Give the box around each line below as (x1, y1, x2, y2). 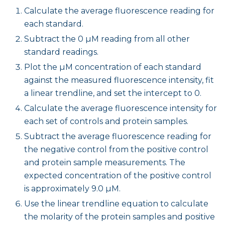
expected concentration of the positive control (24, 170, 211, 180)
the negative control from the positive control (24, 144, 208, 154)
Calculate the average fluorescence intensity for (24, 103, 217, 113)
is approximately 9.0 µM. (24, 183, 121, 193)
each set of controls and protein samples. (24, 116, 188, 126)
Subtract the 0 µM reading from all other (24, 34, 190, 44)
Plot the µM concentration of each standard (24, 62, 201, 72)
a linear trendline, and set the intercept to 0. (24, 88, 201, 98)
